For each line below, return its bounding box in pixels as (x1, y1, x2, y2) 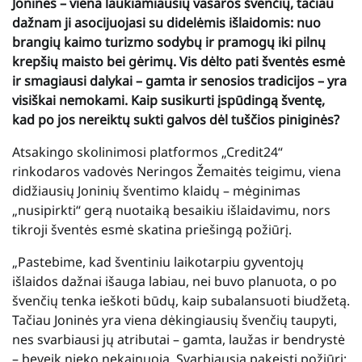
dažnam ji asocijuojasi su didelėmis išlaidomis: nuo (12, 13, 321, 32)
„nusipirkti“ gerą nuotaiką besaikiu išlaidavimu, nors (12, 200, 330, 219)
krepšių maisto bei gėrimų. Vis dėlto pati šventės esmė (12, 52, 345, 70)
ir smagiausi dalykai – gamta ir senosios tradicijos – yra (12, 71, 347, 90)
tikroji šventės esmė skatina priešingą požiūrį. (12, 220, 292, 238)
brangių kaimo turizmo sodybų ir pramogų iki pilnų (12, 32, 326, 51)
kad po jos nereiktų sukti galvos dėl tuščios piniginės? (12, 110, 339, 128)
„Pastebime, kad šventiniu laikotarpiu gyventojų (12, 252, 304, 271)
